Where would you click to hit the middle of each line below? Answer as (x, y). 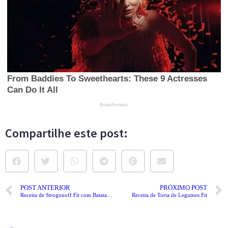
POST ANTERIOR (45, 188)
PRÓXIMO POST (183, 188)
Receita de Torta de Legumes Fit (169, 195)
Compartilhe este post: (66, 133)
